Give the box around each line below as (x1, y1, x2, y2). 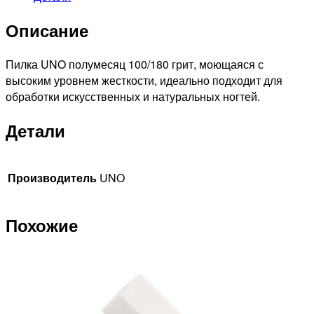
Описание (6, 18, 88, 43)
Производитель (8, 170, 97, 186)
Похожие (6, 212, 78, 237)
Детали (6, 118, 65, 143)
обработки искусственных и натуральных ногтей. (6, 88, 260, 105)
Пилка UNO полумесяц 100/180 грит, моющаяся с (6, 56, 264, 73)
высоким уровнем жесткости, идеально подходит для (6, 72, 282, 89)
